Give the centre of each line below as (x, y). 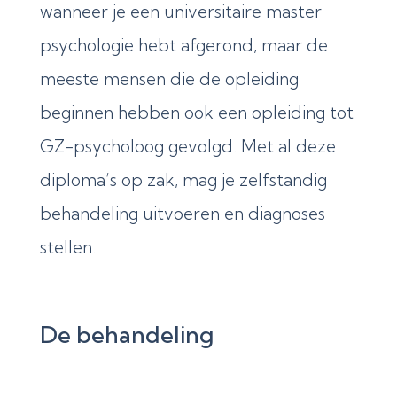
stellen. (67, 247)
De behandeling (126, 334)
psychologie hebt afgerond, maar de (183, 45)
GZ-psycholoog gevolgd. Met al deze (187, 146)
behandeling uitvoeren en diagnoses (182, 213)
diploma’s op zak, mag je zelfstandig (183, 179)
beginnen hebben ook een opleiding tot (196, 112)
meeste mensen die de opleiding (169, 78)
